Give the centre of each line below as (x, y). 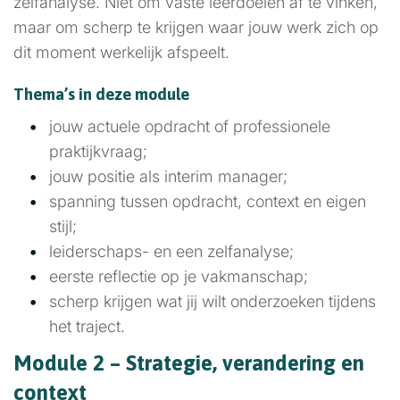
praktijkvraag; (98, 151)
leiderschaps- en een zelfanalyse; (171, 251)
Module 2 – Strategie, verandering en (189, 363)
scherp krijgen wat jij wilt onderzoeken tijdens (212, 301)
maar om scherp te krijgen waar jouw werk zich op (196, 27)
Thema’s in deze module (101, 94)
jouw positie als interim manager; (168, 176)
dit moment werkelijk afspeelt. (121, 52)
